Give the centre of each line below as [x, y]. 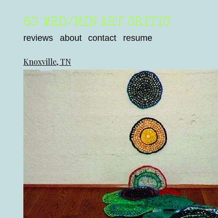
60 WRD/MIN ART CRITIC [97, 23]
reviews [38, 38]
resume [137, 38]
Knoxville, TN [47, 61]
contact [102, 38]
